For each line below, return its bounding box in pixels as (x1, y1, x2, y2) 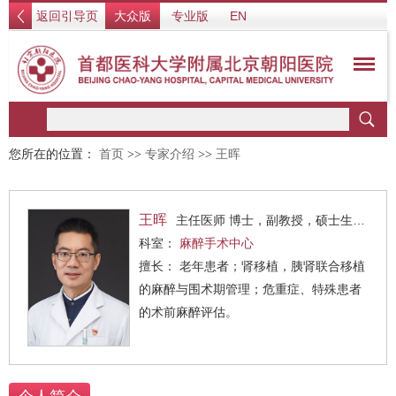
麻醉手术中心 (179, 236, 254, 250)
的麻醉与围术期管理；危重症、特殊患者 (139, 282, 362, 296)
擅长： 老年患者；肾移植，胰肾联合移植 (139, 259, 179, 273)
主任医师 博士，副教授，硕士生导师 (176, 213, 353, 227)
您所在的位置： (9, 148, 99, 161)
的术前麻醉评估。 (139, 305, 238, 319)
